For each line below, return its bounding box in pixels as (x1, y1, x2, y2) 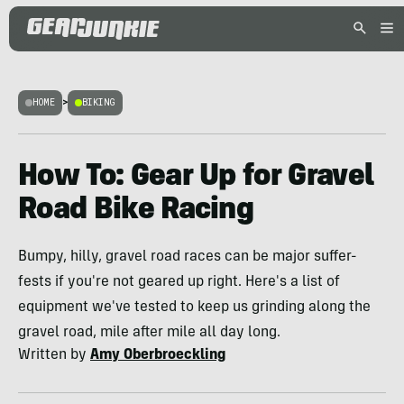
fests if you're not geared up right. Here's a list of (18, 275, 340, 289)
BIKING (82, 96, 115, 108)
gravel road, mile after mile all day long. (18, 326, 280, 340)
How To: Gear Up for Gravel (18, 162, 374, 193)
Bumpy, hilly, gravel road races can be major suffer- (18, 250, 357, 264)
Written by (18, 348, 90, 363)
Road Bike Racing (18, 196, 254, 226)
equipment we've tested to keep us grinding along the (18, 300, 371, 315)
